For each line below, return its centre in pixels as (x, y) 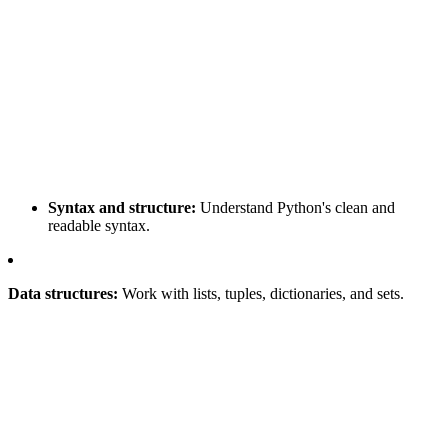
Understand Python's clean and (295, 207)
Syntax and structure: (122, 207)
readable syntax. (99, 225)
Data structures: (63, 293)
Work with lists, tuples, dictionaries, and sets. (261, 293)
